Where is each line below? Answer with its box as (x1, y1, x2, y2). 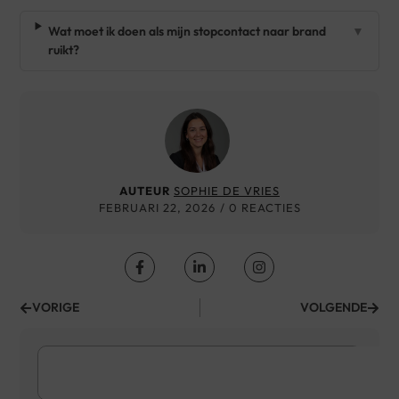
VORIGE (32, 299, 80, 316)
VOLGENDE (299, 299, 367, 316)
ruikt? (47, 41, 79, 58)
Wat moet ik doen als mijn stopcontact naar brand (47, 22, 326, 39)
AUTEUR (119, 183, 170, 199)
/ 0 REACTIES (219, 200, 301, 216)
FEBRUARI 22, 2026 (98, 200, 216, 216)
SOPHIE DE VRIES (174, 183, 280, 199)
